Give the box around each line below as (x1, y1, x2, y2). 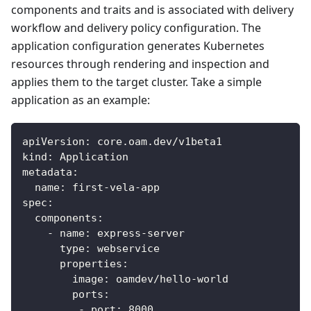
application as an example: (11, 92, 150, 108)
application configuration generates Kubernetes (11, 37, 264, 53)
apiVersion (22, 135, 85, 148)
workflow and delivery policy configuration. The (11, 19, 261, 35)
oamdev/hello (110, 272, 191, 285)
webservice (91, 242, 160, 255)
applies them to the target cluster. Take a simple (11, 74, 262, 90)
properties (60, 257, 122, 270)
